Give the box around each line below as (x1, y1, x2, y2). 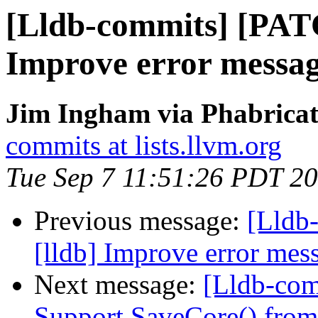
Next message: (34, 269, 203, 300)
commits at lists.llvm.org (6, 130, 282, 161)
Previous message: (34, 205, 247, 236)
